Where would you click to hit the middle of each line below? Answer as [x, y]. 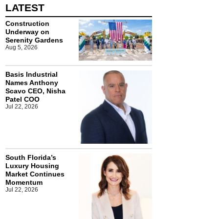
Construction [27, 23]
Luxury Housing [32, 165]
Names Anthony [32, 82]
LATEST [25, 7]
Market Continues [35, 174]
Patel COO [22, 99]
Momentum [24, 182]
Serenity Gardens [34, 40]
